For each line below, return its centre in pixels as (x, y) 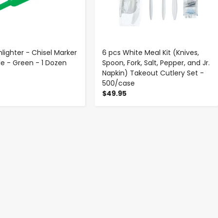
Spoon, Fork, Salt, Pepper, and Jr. (156, 63)
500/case (119, 83)
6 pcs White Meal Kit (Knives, (151, 53)
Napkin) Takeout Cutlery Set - (153, 73)
